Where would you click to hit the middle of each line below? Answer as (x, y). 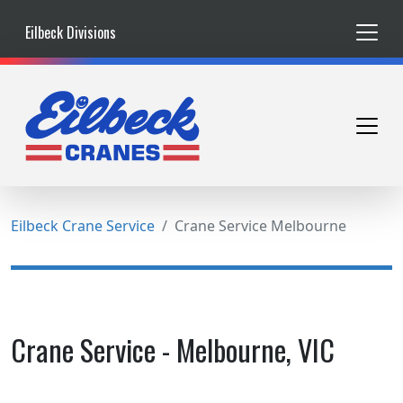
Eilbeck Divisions (71, 32)
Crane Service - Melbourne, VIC (173, 349)
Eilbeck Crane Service (83, 226)
